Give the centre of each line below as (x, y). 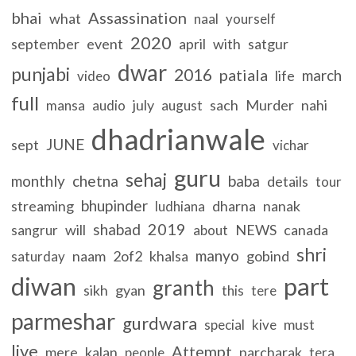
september (46, 43)
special (225, 324)
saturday (39, 256)
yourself (251, 18)
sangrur (35, 230)
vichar (291, 145)
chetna (96, 180)
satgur (269, 43)
